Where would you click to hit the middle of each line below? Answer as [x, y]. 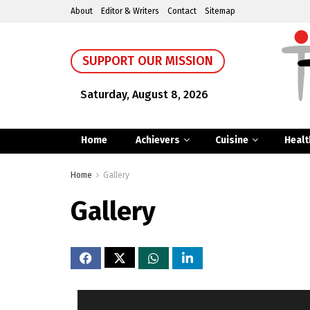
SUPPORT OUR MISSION [148, 61]
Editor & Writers [130, 11]
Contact [182, 11]
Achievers [157, 140]
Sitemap [220, 11]
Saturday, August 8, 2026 [144, 94]
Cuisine [232, 140]
